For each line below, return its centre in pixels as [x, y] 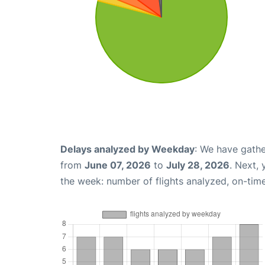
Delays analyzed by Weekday [127, 149]
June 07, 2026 [118, 165]
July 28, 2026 [198, 165]
